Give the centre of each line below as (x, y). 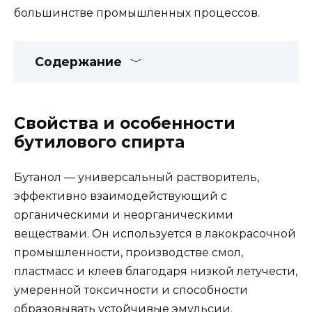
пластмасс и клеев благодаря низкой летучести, (156, 272)
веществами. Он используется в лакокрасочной (155, 234)
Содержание (78, 62)
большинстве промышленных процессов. (137, 13)
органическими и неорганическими (124, 215)
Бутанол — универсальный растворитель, (136, 178)
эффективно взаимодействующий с (120, 196)
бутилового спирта (99, 142)
